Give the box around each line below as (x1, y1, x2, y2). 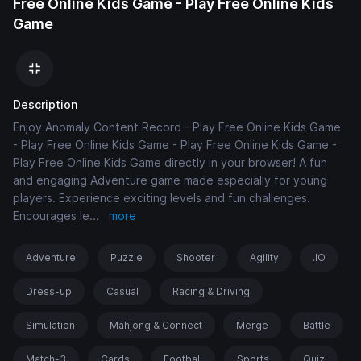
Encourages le (13, 209, 89, 223)
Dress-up (26, 285, 72, 298)
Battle (302, 319, 330, 332)
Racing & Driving (172, 285, 251, 298)
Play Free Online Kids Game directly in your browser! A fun (13, 156, 327, 170)
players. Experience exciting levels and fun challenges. (13, 191, 310, 205)
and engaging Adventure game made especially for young (13, 173, 327, 188)
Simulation (26, 319, 75, 332)
